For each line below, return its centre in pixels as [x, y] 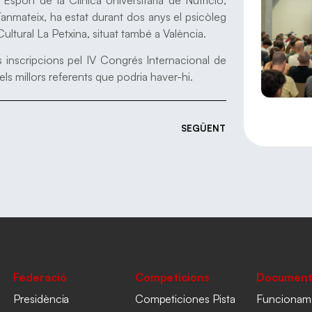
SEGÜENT [204, 128]
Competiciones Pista [185, 299]
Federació [40, 278]
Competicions [172, 278]
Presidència [41, 299]
